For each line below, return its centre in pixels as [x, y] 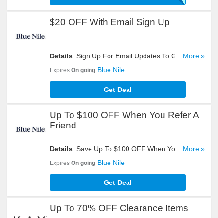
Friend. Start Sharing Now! [91, 159]
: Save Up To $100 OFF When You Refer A [138, 149]
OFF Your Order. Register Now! [98, 66]
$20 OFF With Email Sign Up [110, 22]
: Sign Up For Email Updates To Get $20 [134, 56]
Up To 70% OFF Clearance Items [119, 208]
